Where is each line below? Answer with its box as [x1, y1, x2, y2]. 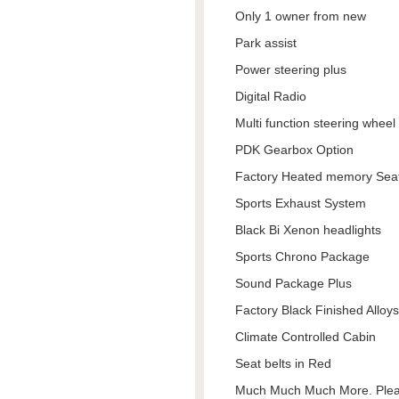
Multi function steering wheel [235, 116, 395, 130]
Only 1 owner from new [235, 9, 366, 23]
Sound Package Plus [235, 276, 352, 290]
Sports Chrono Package [235, 249, 370, 264]
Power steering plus [235, 62, 346, 77]
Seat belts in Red [235, 356, 331, 370]
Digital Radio [235, 89, 306, 103]
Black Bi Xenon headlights [235, 223, 381, 237]
